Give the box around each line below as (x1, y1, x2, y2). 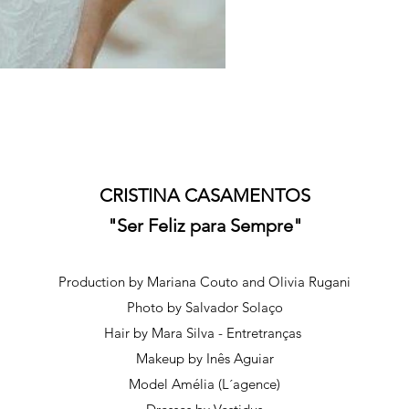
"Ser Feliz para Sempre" (107, 215, 302, 236)
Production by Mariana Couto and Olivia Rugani (58, 273, 351, 290)
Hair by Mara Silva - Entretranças (104, 324, 305, 341)
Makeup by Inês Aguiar (135, 350, 274, 367)
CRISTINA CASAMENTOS (99, 184, 310, 206)
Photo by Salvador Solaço (126, 299, 283, 316)
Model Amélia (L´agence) (129, 375, 280, 393)
